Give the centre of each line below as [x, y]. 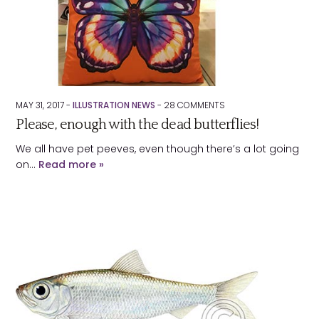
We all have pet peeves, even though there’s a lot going [158, 149]
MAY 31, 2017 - [45, 105]
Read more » [72, 164]
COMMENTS [200, 105]
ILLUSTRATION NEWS [114, 105]
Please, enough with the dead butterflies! [137, 125]
